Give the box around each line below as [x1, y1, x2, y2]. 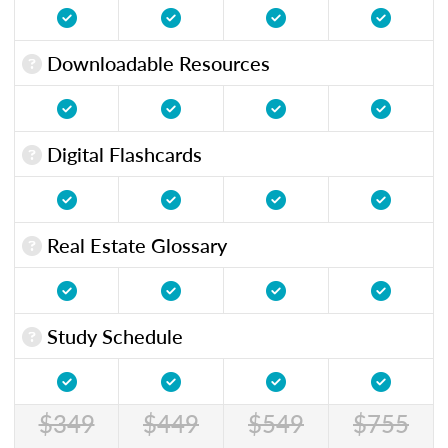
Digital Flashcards [42, 139, 202, 168]
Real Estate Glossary [42, 230, 227, 259]
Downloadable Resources [42, 48, 270, 77]
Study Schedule [42, 321, 183, 350]
